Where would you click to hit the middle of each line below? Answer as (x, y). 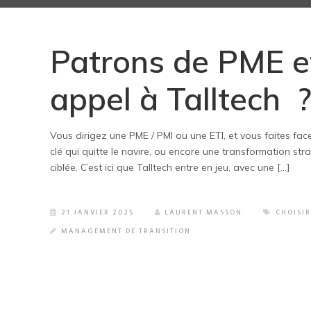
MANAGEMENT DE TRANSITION (126, 231)
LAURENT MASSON (203, 212)
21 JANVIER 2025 (98, 212)
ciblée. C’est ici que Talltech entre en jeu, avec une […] (170, 167)
